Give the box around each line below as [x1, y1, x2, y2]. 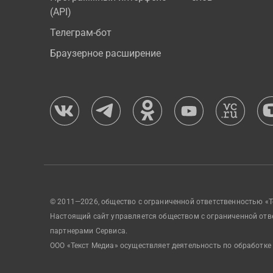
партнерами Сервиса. [50, 227, 128, 235]
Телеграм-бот [50, 27, 112, 38]
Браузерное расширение [50, 48, 161, 59]
